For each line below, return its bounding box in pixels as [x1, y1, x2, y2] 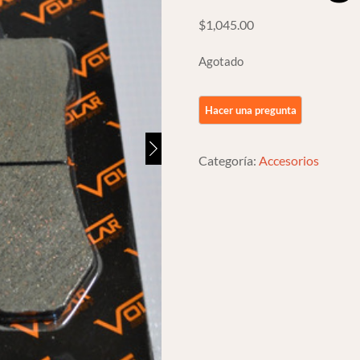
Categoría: [198, 152, 260, 168]
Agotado [198, 53, 244, 68]
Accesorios [259, 152, 320, 168]
